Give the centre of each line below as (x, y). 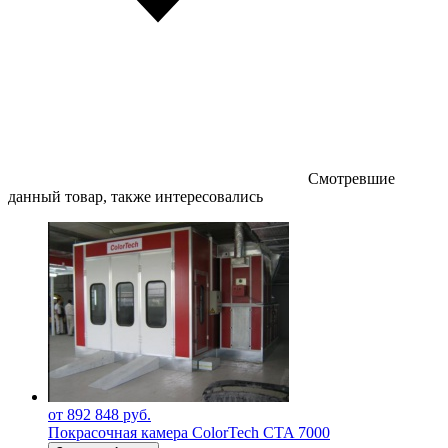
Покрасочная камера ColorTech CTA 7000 (189, 432)
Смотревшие (351, 178)
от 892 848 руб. (99, 414)
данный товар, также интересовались (135, 196)
